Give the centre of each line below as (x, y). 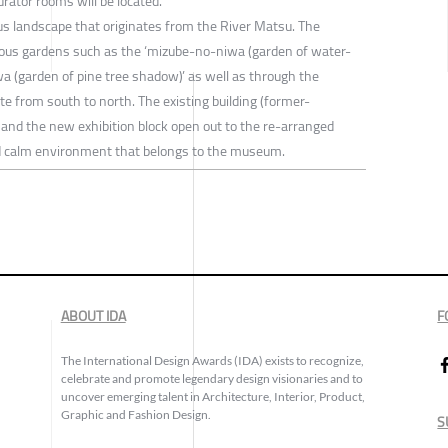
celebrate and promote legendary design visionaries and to (211, 378)
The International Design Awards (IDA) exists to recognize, (212, 360)
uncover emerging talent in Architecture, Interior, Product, (212, 396)
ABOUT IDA (93, 315)
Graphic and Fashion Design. (135, 414)
